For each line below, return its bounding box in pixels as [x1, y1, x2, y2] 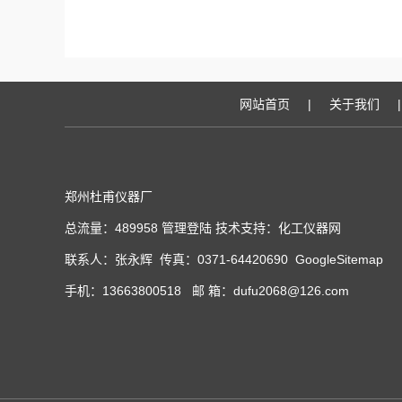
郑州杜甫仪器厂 [65, 189, 153, 204]
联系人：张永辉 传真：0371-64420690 [65, 252, 295, 267]
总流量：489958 [65, 221, 162, 235]
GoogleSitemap [295, 252, 383, 267]
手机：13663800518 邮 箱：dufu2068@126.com [65, 284, 349, 298]
